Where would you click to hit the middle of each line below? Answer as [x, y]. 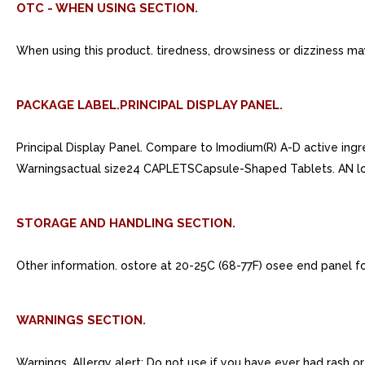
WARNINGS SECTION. [81, 320]
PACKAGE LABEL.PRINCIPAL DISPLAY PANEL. [150, 105]
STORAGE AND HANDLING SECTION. [126, 223]
